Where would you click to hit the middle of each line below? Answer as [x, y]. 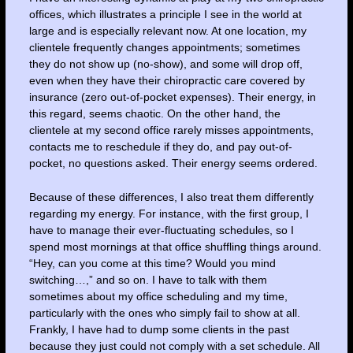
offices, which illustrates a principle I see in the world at [165, 14]
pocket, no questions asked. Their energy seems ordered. [173, 163]
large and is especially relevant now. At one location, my [167, 30]
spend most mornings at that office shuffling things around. [175, 247]
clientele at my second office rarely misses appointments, [171, 130]
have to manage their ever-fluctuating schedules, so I [161, 230]
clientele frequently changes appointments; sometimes [164, 47]
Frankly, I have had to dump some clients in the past [159, 330]
